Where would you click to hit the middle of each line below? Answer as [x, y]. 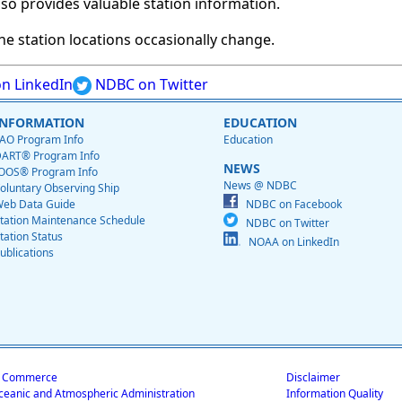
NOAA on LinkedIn [290, 241]
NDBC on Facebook [290, 204]
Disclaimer [313, 377]
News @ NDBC [260, 185]
